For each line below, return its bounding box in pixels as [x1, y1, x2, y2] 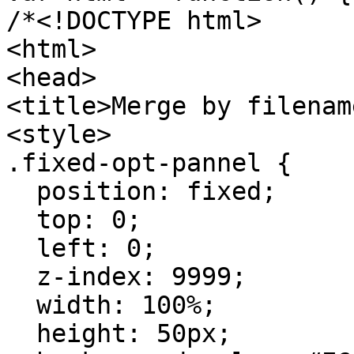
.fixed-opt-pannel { [6, 148, 292, 177]
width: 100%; [6, 290, 217, 319]
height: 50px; [6, 318, 232, 348]
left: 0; [6, 233, 156, 262]
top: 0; [6, 205, 141, 234]
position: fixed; [6, 176, 277, 205]
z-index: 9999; [6, 262, 247, 291]
